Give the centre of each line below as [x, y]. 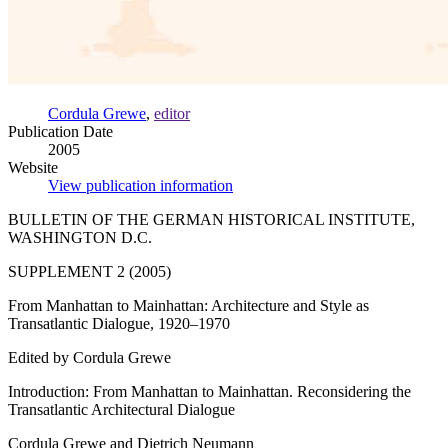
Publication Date [60, 132]
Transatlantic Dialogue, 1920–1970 [119, 324]
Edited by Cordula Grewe [89, 358]
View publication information [140, 186]
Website [33, 168]
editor [172, 114]
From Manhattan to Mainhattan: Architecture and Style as [188, 306]
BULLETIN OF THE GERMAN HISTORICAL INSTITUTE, [211, 220]
